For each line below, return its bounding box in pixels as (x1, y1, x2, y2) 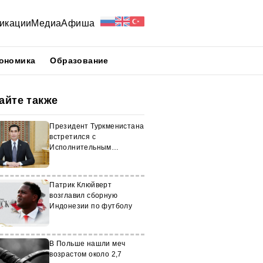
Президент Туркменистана (49, 122, 144, 130)
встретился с (49, 133, 96, 141)
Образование (50, 56, 109, 65)
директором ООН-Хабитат (49, 154, 143, 162)
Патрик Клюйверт (49, 181, 112, 189)
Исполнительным (49, 143, 112, 151)
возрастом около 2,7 (49, 250, 122, 258)
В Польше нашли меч (49, 240, 126, 248)
